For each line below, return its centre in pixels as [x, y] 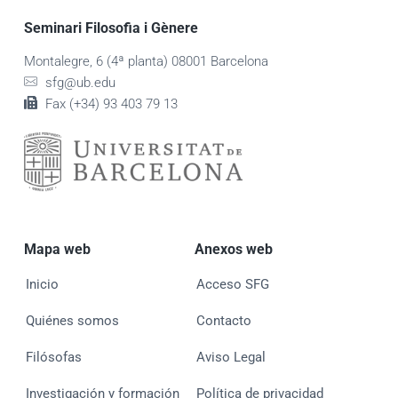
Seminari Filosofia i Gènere [111, 28]
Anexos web [233, 250]
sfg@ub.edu [81, 82]
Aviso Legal [231, 358]
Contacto [223, 321]
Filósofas [53, 358]
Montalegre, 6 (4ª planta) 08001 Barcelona [146, 61]
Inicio [42, 285]
